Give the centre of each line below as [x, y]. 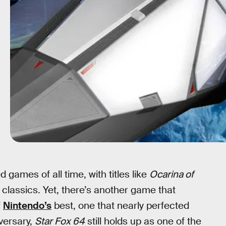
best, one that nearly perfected [120, 206]
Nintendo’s [27, 206]
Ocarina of [172, 174]
